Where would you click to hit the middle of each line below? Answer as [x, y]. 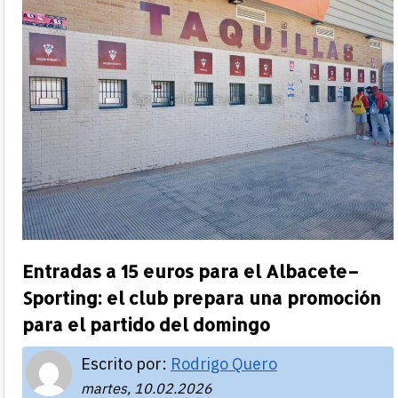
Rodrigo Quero [224, 363]
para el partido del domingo [146, 324]
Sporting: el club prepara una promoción [202, 297]
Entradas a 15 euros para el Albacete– [191, 271]
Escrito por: [126, 363]
